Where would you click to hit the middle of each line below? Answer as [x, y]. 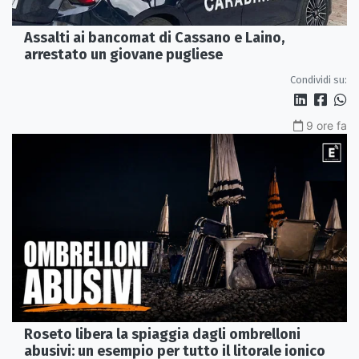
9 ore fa [327, 125]
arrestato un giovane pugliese [123, 54]
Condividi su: [319, 79]
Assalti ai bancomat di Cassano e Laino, [154, 37]
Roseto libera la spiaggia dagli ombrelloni [162, 334]
